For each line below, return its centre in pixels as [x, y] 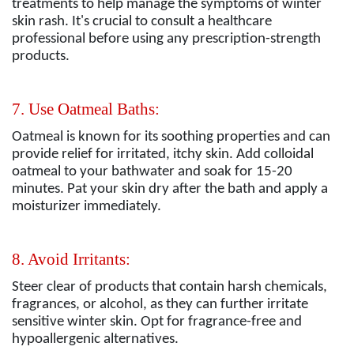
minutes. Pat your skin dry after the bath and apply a [170, 190]
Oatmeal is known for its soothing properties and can [171, 137]
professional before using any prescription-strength [166, 40]
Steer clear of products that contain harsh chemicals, [169, 287]
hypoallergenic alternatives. [95, 339]
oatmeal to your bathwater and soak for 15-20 [152, 172]
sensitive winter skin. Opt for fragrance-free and [157, 322]
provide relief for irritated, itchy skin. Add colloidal [163, 155]
